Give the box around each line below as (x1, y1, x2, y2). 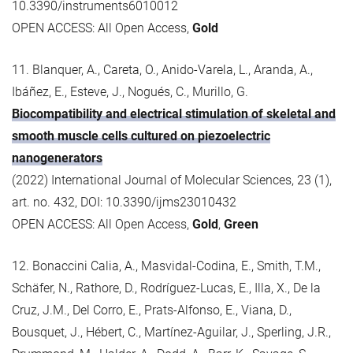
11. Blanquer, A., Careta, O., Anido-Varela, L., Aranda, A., (12, 61, 313, 77)
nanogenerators (12, 150, 102, 165)
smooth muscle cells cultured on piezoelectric (12, 128, 270, 143)
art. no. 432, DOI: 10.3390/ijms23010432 (12, 194, 236, 210)
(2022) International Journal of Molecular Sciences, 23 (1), (12, 172, 332, 188)
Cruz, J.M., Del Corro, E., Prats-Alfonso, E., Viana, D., (12, 302, 292, 318)
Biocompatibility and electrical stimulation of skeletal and (12, 106, 336, 121)
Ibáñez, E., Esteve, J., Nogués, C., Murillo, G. (12, 84, 248, 99)
